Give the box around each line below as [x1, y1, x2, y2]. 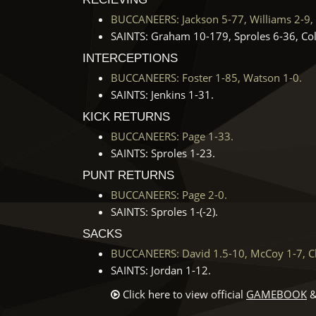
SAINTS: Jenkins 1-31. [111, 87, 214, 102]
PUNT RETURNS [83, 169, 174, 182]
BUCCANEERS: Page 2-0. [111, 188, 227, 202]
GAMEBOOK [246, 287, 307, 301]
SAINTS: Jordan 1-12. [111, 263, 211, 277]
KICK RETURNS [83, 110, 170, 123]
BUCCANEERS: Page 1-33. [111, 129, 233, 143]
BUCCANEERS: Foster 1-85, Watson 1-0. [111, 71, 302, 85]
